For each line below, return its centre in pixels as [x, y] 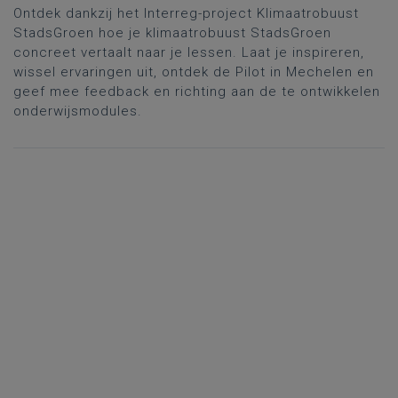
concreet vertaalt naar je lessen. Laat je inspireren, [189, 52]
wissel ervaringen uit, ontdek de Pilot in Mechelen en [194, 72]
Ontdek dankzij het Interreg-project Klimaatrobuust [186, 13]
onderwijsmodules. [78, 111]
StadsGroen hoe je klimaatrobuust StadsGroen [172, 32]
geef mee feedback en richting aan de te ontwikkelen [197, 91]
